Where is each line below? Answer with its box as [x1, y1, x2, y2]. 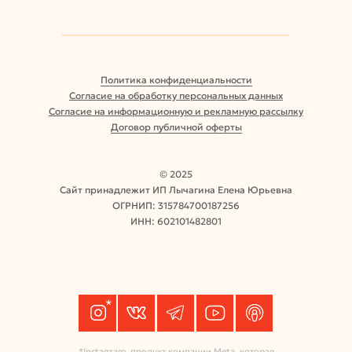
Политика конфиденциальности [100, 74, 252, 86]
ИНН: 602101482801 [130, 215, 222, 227]
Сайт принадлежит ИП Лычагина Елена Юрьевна [60, 184, 292, 196]
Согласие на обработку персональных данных [69, 90, 283, 101]
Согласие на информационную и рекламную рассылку [49, 105, 303, 117]
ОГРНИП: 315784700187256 [112, 200, 240, 211]
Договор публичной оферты [110, 121, 242, 133]
